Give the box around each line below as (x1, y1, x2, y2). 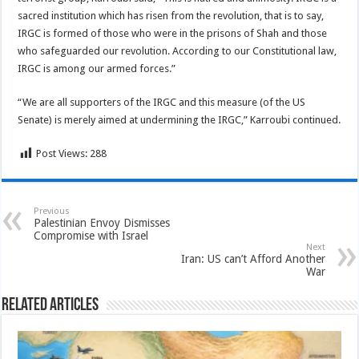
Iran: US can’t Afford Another (180, 252, 325, 265)
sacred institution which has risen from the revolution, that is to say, (18, 10, 325, 22)
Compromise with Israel (34, 229, 149, 242)
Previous (34, 206, 71, 216)
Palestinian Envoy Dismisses (34, 216, 171, 229)
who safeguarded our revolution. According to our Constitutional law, (18, 45, 337, 57)
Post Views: (36, 147, 88, 159)
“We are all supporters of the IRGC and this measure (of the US (18, 96, 306, 108)
